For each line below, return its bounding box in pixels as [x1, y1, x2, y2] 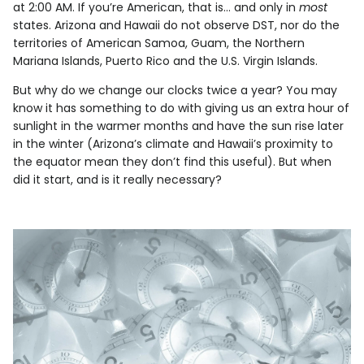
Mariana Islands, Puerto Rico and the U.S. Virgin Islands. [13, 53, 318, 70]
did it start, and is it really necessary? [13, 171, 222, 188]
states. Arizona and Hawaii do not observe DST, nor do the [13, 17, 340, 34]
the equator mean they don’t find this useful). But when [13, 154, 331, 171]
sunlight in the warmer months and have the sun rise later [13, 118, 344, 135]
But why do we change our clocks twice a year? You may [13, 82, 337, 99]
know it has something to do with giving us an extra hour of [13, 100, 349, 117]
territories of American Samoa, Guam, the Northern [13, 35, 305, 52]
